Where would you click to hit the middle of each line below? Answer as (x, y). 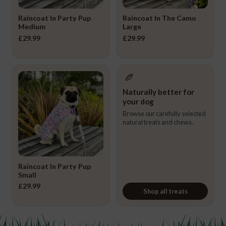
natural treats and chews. (158, 122)
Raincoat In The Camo (159, 18)
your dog (138, 101)
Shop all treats (165, 191)
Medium (32, 27)
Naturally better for (158, 92)
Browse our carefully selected (164, 114)
